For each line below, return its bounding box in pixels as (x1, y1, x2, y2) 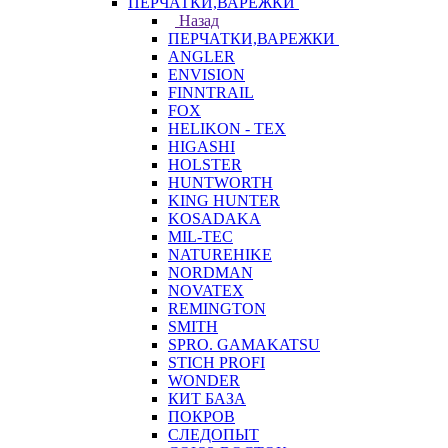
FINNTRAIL (168, 84, 254, 101)
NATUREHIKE (168, 246, 272, 263)
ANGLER (168, 48, 235, 65)
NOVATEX (168, 282, 244, 299)
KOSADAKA (168, 210, 261, 227)
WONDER (168, 372, 240, 389)
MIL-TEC (168, 228, 233, 245)
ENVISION (168, 66, 245, 83)
